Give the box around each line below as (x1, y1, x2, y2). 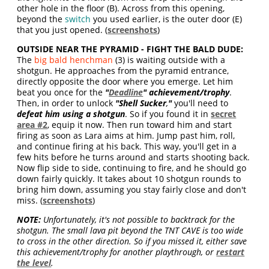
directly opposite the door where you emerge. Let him (17, 76, 234, 87)
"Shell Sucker (115, 97, 167, 109)
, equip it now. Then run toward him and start (47, 119, 232, 130)
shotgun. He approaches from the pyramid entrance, (17, 65, 229, 76)
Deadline (109, 86, 144, 98)
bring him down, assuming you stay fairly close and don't (17, 184, 247, 195)
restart (216, 246, 245, 258)
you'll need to (172, 97, 229, 109)
